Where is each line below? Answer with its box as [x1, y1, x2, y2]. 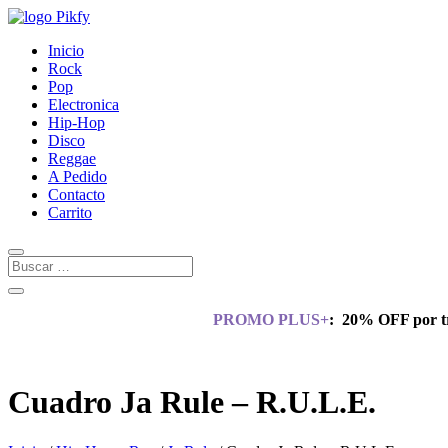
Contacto [48, 186, 105, 203]
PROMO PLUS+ [212, 311, 329, 328]
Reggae [48, 150, 96, 167]
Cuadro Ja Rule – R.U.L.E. [8, 384, 376, 421]
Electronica [48, 96, 119, 113]
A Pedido [48, 168, 107, 185]
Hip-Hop [48, 114, 105, 131]
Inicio [48, 42, 84, 59]
